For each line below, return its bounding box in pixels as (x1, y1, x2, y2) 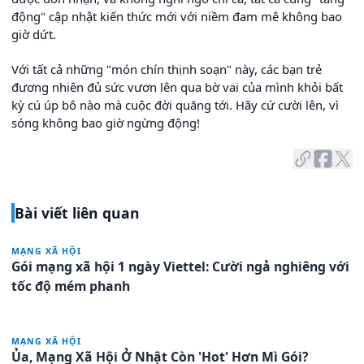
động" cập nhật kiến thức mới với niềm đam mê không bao (11, 8, 342, 25)
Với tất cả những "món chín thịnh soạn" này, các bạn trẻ (11, 61, 322, 78)
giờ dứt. (11, 26, 56, 43)
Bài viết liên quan (14, 202, 140, 223)
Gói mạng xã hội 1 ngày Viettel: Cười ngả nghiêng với (11, 257, 349, 275)
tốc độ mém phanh (11, 276, 130, 295)
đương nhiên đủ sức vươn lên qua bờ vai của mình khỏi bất (11, 79, 343, 96)
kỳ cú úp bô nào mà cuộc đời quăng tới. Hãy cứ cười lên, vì (11, 97, 339, 114)
